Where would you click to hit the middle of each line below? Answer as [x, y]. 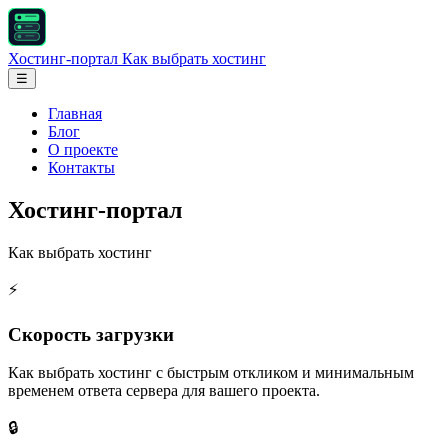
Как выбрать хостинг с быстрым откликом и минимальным [211, 373]
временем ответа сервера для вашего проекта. [164, 391]
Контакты [81, 167]
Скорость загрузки [91, 334]
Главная [75, 113]
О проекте [83, 149]
